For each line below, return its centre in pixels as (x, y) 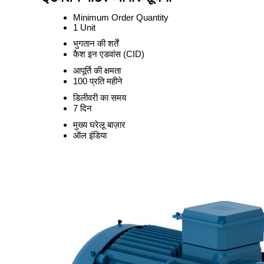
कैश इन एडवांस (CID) (109, 54)
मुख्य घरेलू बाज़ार (99, 125)
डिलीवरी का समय (100, 98)
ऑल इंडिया (90, 135)
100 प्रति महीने (98, 81)
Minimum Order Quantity (121, 17)
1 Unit (84, 27)
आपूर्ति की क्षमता (97, 70)
